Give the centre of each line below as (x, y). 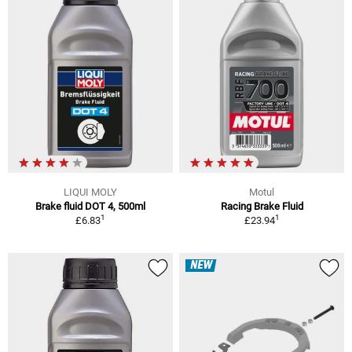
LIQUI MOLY (90, 192)
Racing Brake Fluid (262, 206)
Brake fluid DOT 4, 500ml (90, 206)
